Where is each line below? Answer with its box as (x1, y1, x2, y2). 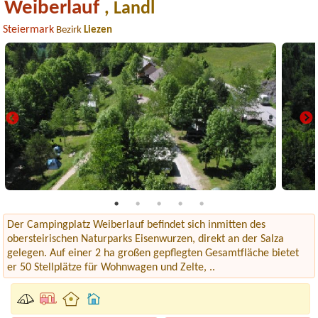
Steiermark (3, 23, 55, 35)
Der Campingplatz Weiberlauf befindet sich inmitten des (6, 219, 265, 231)
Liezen (84, 24, 113, 35)
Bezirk (54, 24, 84, 35)
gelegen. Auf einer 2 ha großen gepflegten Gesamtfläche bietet (6, 247, 299, 259)
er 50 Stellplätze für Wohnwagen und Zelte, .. (6, 261, 215, 273)
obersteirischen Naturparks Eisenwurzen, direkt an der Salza (6, 233, 284, 245)
